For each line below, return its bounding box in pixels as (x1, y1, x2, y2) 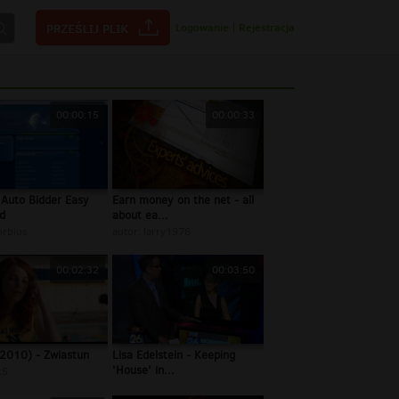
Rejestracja (239, 20, 295, 35)
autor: (112, 224, 143, 240)
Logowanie (175, 20, 229, 35)
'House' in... (112, 362, 175, 379)
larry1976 (143, 224, 191, 240)
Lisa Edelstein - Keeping (112, 347, 235, 363)
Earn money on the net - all (112, 192, 254, 208)
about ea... (112, 208, 168, 224)
